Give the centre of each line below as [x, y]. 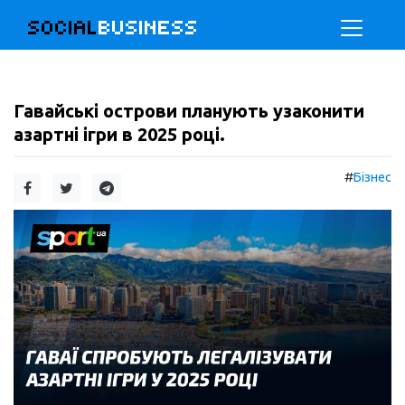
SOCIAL [63, 28]
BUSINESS [149, 28]
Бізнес [372, 177]
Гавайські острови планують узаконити [189, 111]
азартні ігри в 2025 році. [119, 134]
